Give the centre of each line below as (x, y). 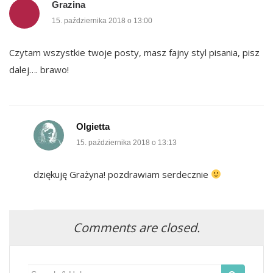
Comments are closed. (136, 227)
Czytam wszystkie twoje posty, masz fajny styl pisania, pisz (134, 52)
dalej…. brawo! (39, 69)
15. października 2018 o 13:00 (102, 20)
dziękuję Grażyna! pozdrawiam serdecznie (122, 174)
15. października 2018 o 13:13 (126, 142)
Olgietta (93, 126)
